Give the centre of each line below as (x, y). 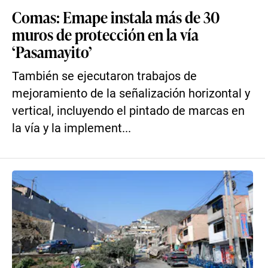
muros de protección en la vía (105, 34)
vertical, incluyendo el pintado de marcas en (128, 111)
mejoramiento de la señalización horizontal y (131, 94)
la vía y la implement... (71, 128)
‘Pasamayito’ (52, 51)
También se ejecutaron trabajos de (104, 76)
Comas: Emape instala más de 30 (116, 17)
